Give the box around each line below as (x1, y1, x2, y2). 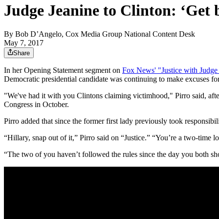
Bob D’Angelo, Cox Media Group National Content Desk (15, 30, 195, 39)
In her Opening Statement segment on (4, 66, 122, 75)
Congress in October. (4, 100, 69, 109)
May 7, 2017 (4, 39, 44, 47)
